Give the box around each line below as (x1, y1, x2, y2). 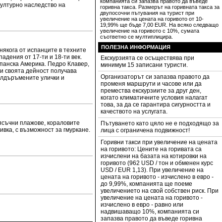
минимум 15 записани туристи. (101, 61, 188, 68)
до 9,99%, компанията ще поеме (101, 180, 192, 187)
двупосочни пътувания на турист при (100, 10, 194, 16)
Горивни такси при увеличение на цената (101, 139, 218, 146)
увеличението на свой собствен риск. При (101, 187, 219, 194)
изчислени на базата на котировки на (101, 153, 207, 160)
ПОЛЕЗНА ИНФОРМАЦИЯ (101, 44, 170, 50)
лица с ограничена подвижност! (101, 127, 190, 134)
